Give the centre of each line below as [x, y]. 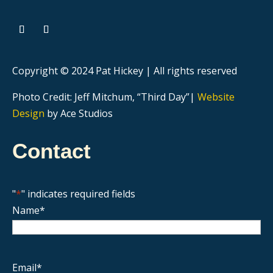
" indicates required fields [78, 194]
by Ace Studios [79, 113]
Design [28, 113]
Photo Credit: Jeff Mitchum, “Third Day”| [105, 97]
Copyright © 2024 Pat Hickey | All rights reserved [125, 71]
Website [216, 97]
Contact [51, 151]
